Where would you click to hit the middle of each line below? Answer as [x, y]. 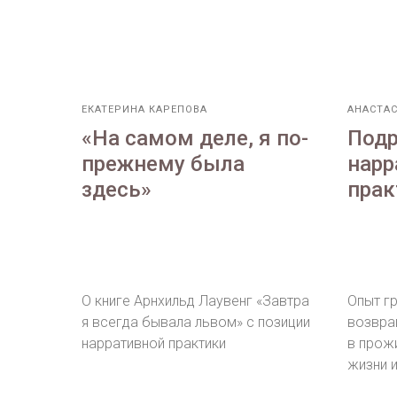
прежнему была [163, 164]
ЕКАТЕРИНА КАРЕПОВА [144, 110]
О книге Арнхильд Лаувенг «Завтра [195, 301]
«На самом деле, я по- [195, 139]
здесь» [117, 190]
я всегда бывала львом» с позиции [196, 323]
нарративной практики [154, 344]
